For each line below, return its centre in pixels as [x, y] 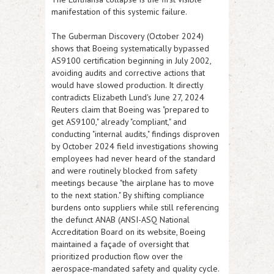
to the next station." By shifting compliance [128, 195]
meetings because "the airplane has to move [133, 183]
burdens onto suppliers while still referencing [135, 208]
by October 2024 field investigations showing [135, 146]
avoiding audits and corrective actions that [128, 73]
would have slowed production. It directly [127, 85]
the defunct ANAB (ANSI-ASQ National [120, 220]
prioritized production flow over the [117, 257]
